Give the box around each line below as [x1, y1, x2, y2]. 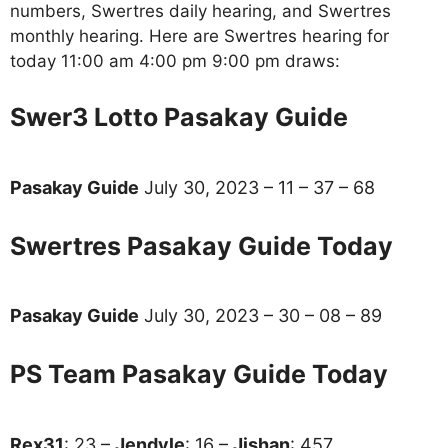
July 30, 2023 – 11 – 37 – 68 [139, 176, 375, 198]
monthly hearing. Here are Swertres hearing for [10, 25, 389, 46]
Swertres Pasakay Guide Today [10, 230, 393, 261]
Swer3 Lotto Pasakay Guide [10, 102, 348, 133]
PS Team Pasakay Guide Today [10, 359, 388, 390]
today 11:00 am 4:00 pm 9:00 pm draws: [10, 50, 340, 71]
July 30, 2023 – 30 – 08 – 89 [139, 305, 382, 327]
